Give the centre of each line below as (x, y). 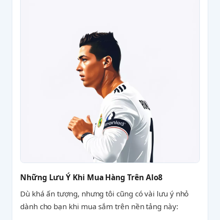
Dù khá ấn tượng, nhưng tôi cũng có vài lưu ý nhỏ (105, 193)
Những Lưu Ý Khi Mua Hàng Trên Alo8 (92, 177)
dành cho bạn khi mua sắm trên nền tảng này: (99, 206)
